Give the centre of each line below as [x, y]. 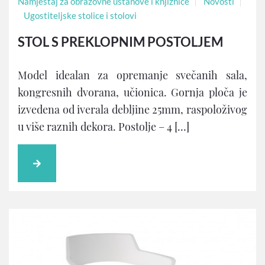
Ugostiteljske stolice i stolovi [80, 15]
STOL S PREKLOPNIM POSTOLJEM [120, 41]
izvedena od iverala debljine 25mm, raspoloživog [132, 109]
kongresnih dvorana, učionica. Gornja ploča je [132, 92]
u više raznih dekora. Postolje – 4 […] [104, 126]
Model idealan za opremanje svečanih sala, [132, 75]
